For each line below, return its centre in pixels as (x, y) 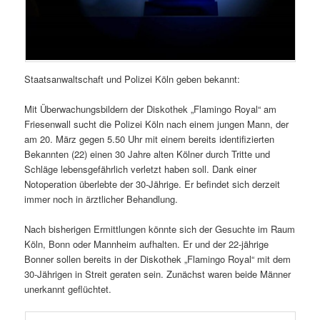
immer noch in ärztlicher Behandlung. (101, 199)
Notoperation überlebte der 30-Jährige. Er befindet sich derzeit (152, 184)
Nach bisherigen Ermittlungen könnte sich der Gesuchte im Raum (160, 229)
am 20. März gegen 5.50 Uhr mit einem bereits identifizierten (150, 139)
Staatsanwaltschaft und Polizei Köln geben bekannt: (132, 79)
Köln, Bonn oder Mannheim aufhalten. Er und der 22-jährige (147, 244)
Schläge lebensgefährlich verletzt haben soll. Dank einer (141, 169)
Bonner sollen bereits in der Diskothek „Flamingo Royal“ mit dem (158, 259)
